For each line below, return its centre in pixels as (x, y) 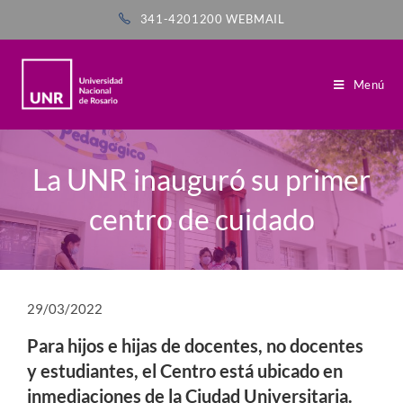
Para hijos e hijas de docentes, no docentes (195, 345)
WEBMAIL (255, 19)
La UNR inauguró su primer (201, 179)
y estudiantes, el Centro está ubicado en (185, 371)
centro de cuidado (201, 219)
